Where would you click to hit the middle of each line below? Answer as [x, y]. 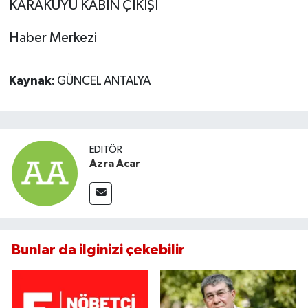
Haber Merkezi [53, 37]
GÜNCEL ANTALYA [103, 81]
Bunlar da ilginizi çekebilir [98, 250]
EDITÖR [106, 149]
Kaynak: [33, 81]
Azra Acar [115, 163]
